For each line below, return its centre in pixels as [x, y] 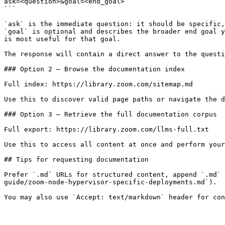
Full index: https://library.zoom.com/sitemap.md [98, 84]
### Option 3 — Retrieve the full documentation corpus [110, 114]
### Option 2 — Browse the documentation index [94, 69]
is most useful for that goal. [62, 39]
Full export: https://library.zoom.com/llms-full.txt [106, 129]
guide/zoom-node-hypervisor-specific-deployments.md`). [110, 182]
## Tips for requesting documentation [76, 159]
